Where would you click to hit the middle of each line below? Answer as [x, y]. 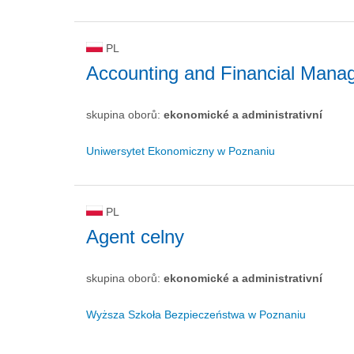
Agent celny [135, 237]
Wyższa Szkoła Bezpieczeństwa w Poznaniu [196, 314]
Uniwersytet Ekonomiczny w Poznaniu [181, 151]
